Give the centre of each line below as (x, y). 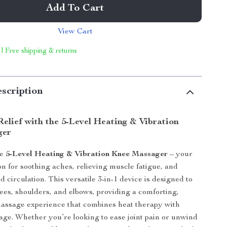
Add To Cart (75, 9)
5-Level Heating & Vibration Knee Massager (87, 155)
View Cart (75, 32)
